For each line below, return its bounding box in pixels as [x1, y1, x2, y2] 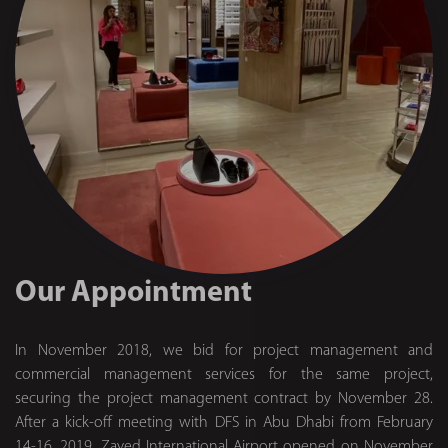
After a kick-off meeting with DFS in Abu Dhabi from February [15, 415, 433, 431]
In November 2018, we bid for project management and [15, 343, 433, 359]
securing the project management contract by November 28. [15, 391, 433, 407]
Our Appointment [15, 278, 252, 309]
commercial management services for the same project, [15, 367, 433, 383]
